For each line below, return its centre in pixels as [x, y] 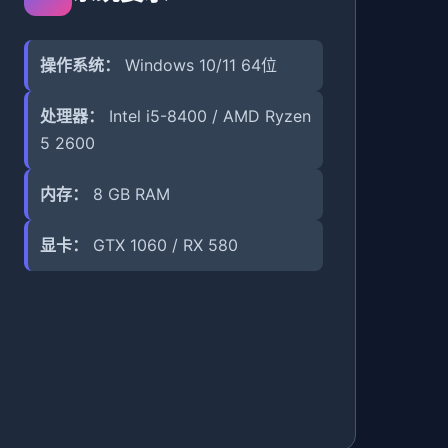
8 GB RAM [128, 194]
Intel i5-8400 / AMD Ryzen [207, 116]
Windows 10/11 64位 [198, 65]
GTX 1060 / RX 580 [162, 245]
